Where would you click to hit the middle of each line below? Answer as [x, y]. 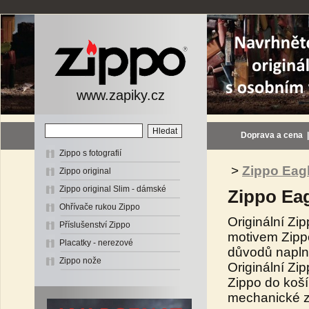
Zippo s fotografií [90, 153]
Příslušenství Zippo [95, 225]
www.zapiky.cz [121, 95]
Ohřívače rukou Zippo [100, 207]
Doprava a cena [272, 135]
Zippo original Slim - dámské [113, 189]
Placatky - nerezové [96, 243]
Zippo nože [80, 261]
